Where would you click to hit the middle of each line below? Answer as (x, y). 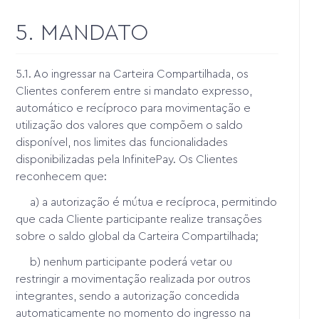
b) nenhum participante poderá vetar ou (124, 262)
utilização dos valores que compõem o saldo (130, 125)
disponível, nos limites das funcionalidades (122, 142)
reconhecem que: (63, 176)
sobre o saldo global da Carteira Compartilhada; (137, 236)
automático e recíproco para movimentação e (134, 108)
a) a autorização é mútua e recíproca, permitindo (147, 202)
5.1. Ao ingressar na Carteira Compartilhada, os (132, 74)
